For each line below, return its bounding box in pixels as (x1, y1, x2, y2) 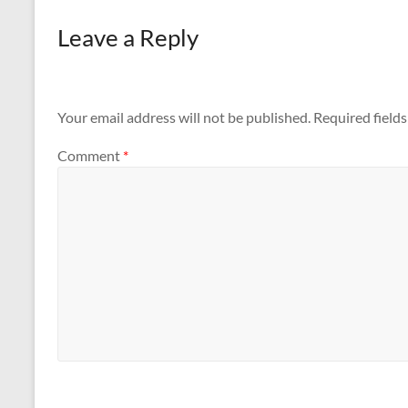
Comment (57, 146, 123, 164)
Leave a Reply (57, 23, 199, 52)
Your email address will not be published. (57, 108, 311, 127)
